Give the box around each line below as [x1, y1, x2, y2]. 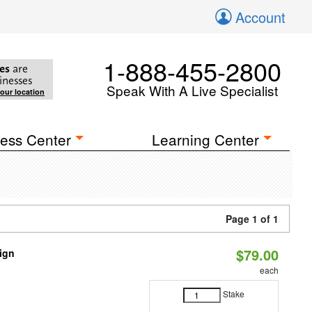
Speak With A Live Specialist [107, 81, 278, 100]
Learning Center [152, 129, 260, 150]
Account [235, 7, 286, 27]
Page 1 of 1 [226, 212, 279, 226]
